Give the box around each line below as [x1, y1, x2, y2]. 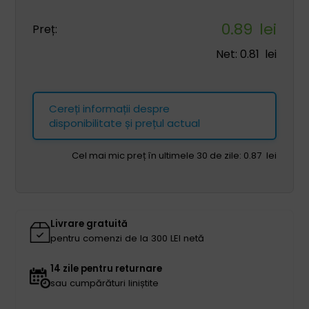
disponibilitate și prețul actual [49, 116, 201, 130]
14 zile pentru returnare [50, 262, 163, 276]
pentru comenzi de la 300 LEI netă [50, 231, 205, 245]
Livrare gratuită [50, 217, 128, 230]
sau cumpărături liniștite [50, 277, 159, 290]
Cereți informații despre [49, 101, 170, 116]
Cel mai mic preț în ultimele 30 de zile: [71, 149, 243, 162]
